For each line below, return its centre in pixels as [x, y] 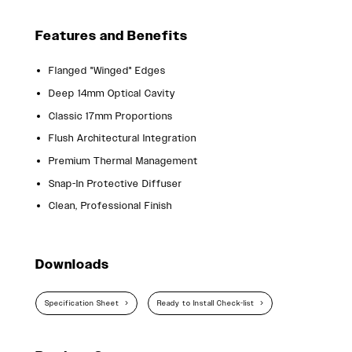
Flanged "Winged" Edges [107, 71]
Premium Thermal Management [123, 161]
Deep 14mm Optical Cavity [112, 93]
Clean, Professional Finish [110, 206]
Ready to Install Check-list [206, 303]
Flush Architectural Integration [122, 138]
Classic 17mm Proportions [110, 115]
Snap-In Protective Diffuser [115, 183]
